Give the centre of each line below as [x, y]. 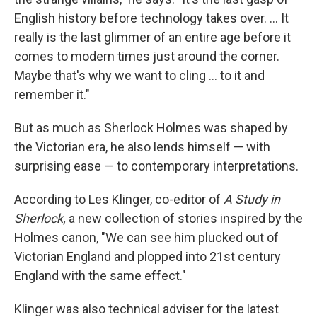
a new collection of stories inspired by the [184, 218]
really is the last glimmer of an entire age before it [152, 37]
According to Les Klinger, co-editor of [119, 199]
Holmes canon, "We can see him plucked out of [146, 237]
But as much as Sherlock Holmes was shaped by [151, 128]
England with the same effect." [100, 276]
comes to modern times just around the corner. [147, 56]
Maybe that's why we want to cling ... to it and [139, 75]
